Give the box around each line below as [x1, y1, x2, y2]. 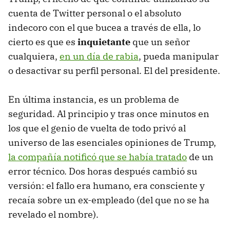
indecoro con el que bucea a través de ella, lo [8, 21, 201, 33]
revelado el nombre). [8, 208, 99, 220]
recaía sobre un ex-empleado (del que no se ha [8, 194, 209, 206]
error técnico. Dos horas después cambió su [8, 165, 197, 177]
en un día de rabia [60, 50, 139, 62]
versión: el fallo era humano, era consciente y [8, 179, 205, 191]
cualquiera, [8, 50, 60, 62]
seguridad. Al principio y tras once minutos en [8, 107, 209, 120]
